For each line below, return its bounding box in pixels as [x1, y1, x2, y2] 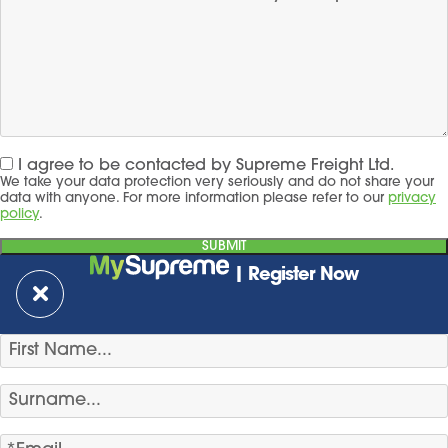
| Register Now [229, 266, 359, 285]
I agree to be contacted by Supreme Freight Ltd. [18, 158, 394, 174]
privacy [388, 192, 436, 205]
